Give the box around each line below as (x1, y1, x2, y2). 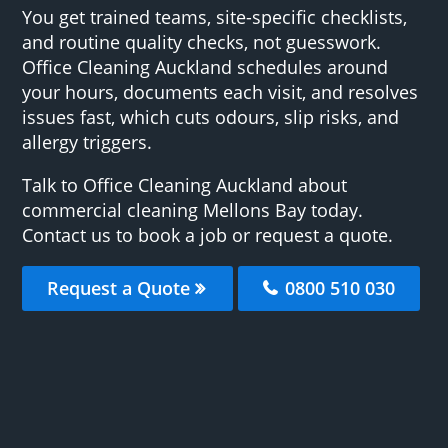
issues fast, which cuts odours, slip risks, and (22, 104, 400, 129)
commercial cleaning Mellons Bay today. (22, 197, 364, 222)
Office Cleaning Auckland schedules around (22, 54, 389, 79)
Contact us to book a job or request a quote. (22, 222, 394, 247)
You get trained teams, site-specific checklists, (22, 4, 408, 29)
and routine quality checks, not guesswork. (22, 29, 382, 54)
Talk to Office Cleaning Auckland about (22, 172, 348, 197)
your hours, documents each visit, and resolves (22, 79, 419, 104)
